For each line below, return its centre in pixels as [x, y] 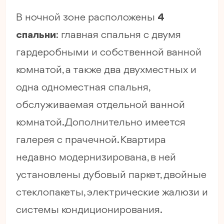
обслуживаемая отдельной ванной [100, 105]
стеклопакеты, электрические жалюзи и [112, 193]
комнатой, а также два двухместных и [106, 70]
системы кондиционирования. [89, 210]
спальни [36, 35]
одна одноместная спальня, [83, 88]
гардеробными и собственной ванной [109, 53]
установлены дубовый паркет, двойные [111, 175]
